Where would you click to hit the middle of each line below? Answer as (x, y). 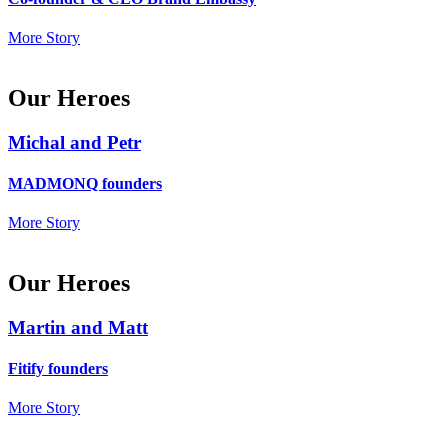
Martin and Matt (78, 327)
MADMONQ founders (85, 183)
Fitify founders (58, 369)
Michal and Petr (74, 142)
